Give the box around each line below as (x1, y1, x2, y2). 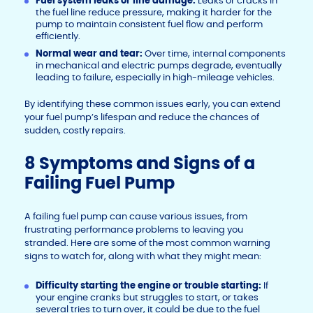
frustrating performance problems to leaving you (24, 224, 243, 236)
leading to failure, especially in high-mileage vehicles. (36, 71, 275, 84)
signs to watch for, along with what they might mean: (24, 250, 261, 263)
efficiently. (36, 30, 80, 43)
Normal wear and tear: (36, 48, 145, 60)
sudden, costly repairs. (24, 124, 126, 137)
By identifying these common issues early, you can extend (24, 98, 281, 110)
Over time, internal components (145, 48, 286, 60)
